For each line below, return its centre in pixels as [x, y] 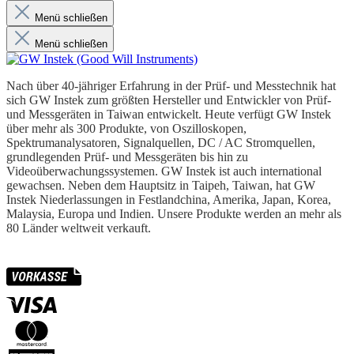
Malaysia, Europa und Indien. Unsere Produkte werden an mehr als [174, 213]
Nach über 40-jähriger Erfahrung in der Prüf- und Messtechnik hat [171, 85]
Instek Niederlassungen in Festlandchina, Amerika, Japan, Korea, [169, 199]
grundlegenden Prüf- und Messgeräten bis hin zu [127, 156]
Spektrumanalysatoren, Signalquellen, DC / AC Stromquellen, [161, 142]
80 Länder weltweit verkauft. [79, 228]
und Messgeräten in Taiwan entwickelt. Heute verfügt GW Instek [169, 114]
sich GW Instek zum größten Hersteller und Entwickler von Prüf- [169, 100]
